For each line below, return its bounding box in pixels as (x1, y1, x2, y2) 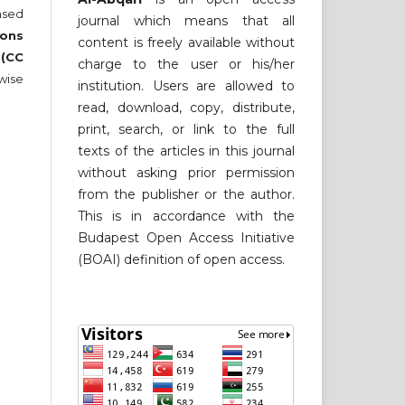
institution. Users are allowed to (78, 77, 295, 94)
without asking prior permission (78, 164, 295, 181)
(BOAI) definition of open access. (78, 250, 285, 268)
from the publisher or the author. (78, 185, 295, 202)
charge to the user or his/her (78, 55, 295, 72)
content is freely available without (78, 33, 295, 51)
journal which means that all (78, 12, 295, 29)
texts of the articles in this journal (78, 142, 295, 159)
